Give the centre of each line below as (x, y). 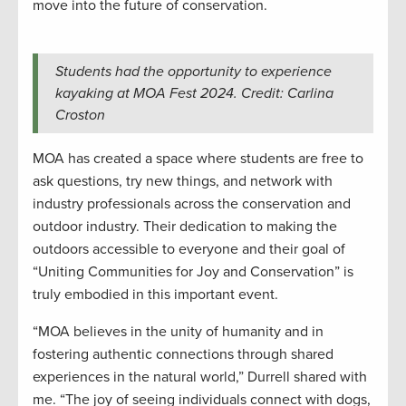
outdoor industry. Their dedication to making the (185, 227)
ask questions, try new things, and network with (183, 182)
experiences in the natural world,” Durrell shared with (200, 377)
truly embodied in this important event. (155, 295)
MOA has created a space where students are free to (198, 159)
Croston (80, 116)
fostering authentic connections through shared (183, 355)
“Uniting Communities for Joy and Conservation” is (193, 272)
